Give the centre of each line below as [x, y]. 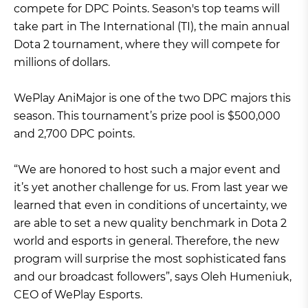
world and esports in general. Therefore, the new [146, 241]
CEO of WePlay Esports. [78, 295]
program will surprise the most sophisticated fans [150, 259]
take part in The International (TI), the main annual [152, 26]
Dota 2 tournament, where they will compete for [147, 44]
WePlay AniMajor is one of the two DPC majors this [152, 98]
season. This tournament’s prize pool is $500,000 [147, 116]
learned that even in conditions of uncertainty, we [151, 205]
